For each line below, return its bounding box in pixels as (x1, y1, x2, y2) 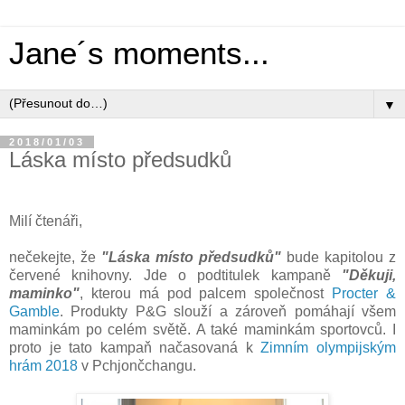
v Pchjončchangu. (78, 357, 196, 373)
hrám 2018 (9, 357, 78, 373)
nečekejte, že (9, 249, 101, 265)
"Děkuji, (342, 267, 396, 283)
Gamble (9, 303, 60, 319)
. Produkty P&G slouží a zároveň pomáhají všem (60, 303, 396, 319)
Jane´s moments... (9, 36, 269, 71)
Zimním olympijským (260, 339, 397, 355)
